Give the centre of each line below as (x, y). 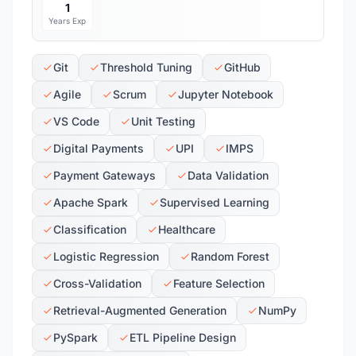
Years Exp (68, 21)
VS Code (76, 121)
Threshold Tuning (146, 67)
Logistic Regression (106, 256)
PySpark (75, 337)
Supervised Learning (215, 202)
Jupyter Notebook (226, 94)
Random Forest (230, 256)
